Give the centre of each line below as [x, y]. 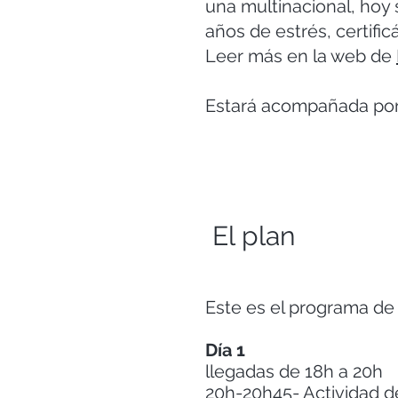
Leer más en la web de [301, 56]
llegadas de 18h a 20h [296, 371]
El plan [254, 236]
